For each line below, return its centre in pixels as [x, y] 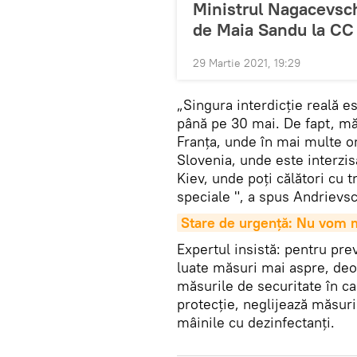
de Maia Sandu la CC [273, 29]
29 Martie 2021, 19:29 [247, 63]
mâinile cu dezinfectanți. [256, 322]
